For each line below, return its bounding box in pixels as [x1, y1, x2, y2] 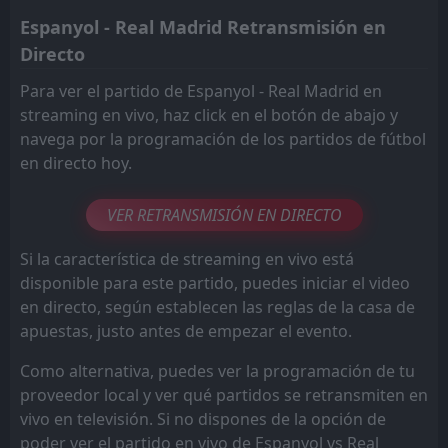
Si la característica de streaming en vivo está [20, 247, 354, 270]
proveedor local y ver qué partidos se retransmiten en [20, 383, 428, 406]
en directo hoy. [20, 151, 132, 174]
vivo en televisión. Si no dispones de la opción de [20, 407, 386, 430]
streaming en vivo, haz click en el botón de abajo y [20, 103, 398, 126]
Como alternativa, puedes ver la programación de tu [20, 359, 415, 382]
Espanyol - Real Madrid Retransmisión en [20, 14, 386, 39]
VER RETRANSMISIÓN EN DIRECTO [106, 203, 342, 226]
